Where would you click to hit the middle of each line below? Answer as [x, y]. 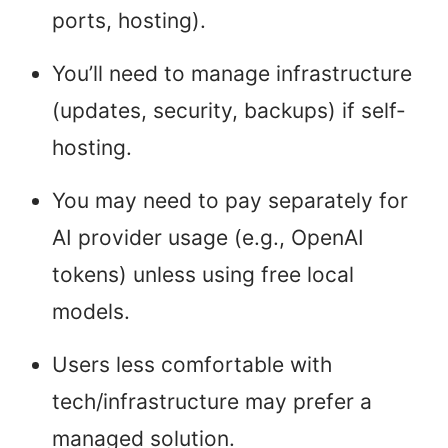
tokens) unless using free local [203, 275]
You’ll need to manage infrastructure [232, 74]
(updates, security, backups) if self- [229, 111]
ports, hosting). [129, 21]
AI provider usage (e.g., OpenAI [208, 238]
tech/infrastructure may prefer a [212, 402]
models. [91, 312]
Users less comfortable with [192, 365]
